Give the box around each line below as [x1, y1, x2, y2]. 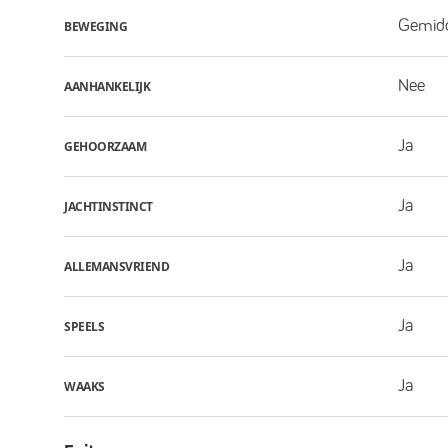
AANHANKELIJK [64, 77, 150, 95]
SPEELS [64, 317, 104, 335]
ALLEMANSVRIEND [64, 257, 169, 275]
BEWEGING [64, 17, 127, 35]
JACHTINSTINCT [64, 197, 153, 215]
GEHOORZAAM [64, 137, 146, 155]
